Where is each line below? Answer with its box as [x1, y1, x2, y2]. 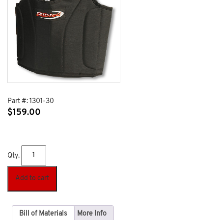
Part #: [7, 97, 29, 105]
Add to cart [15, 174, 49, 182]
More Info [77, 210, 107, 218]
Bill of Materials [19, 210, 67, 218]
